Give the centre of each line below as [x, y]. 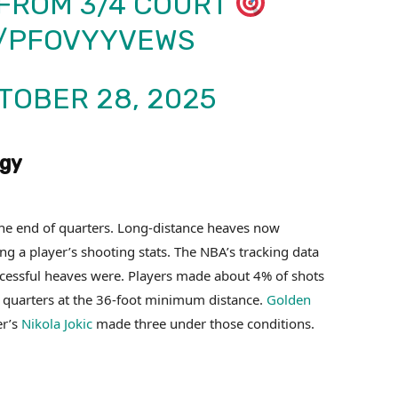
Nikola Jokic [57, 323]
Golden [289, 299]
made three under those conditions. [203, 323]
